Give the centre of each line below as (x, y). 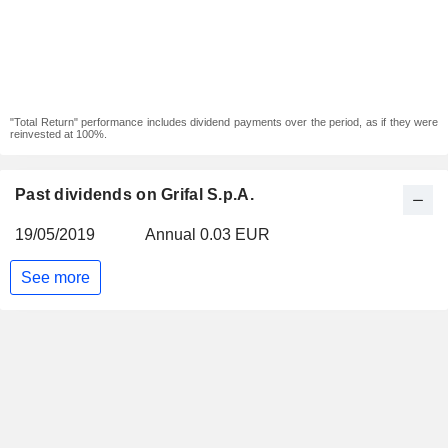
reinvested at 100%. (58, 134)
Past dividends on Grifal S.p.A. (134, 194)
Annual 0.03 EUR (207, 234)
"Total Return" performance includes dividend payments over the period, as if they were (224, 122)
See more (55, 277)
